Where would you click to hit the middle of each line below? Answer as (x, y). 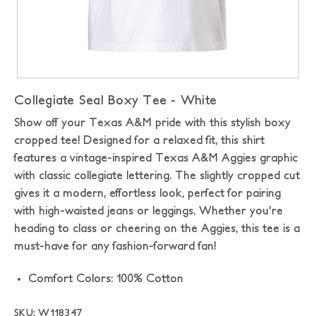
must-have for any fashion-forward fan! (115, 245)
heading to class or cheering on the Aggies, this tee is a (157, 228)
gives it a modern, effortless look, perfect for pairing (147, 193)
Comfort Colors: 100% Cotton (106, 278)
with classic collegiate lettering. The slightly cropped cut (157, 175)
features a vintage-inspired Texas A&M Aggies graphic (156, 157)
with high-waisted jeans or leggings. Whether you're (148, 210)
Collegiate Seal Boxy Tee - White (115, 100)
